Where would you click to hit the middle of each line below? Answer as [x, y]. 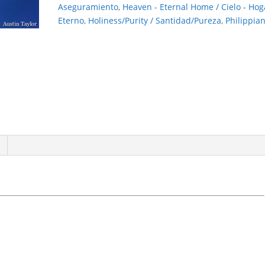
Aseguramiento [88, 7]
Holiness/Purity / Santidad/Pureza [155, 20]
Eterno [71, 20]
